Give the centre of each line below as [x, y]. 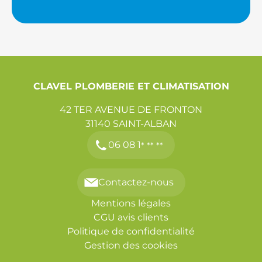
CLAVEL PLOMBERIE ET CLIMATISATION [131, 86]
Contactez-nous [136, 182]
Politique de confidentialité [131, 231]
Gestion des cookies [131, 245]
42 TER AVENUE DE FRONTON [131, 110]
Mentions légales [131, 203]
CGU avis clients [131, 217]
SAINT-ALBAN [145, 124]
